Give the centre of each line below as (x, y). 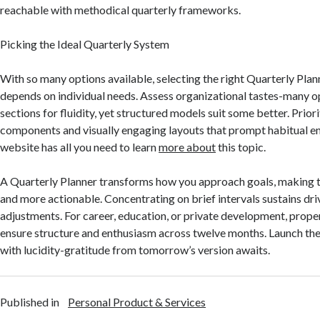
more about (187, 147)
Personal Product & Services (137, 302)
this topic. (241, 147)
